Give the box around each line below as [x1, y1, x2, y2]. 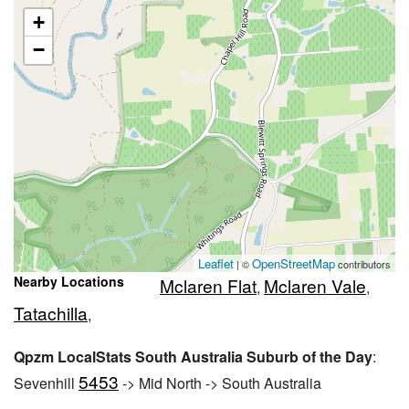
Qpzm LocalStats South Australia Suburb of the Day [14, 345, 372, 367]
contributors [335, 256, 391, 271]
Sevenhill [14, 372, 79, 393]
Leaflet [198, 254, 234, 272]
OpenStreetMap [252, 254, 335, 272]
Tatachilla [14, 299, 88, 325]
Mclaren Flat [160, 272, 257, 298]
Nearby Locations [14, 271, 124, 290]
